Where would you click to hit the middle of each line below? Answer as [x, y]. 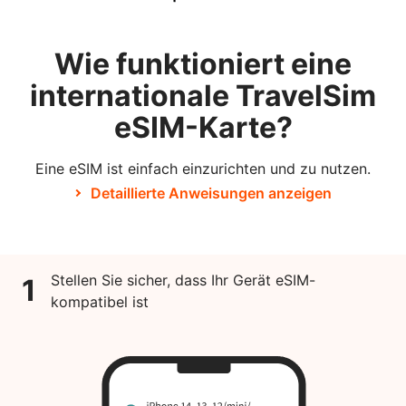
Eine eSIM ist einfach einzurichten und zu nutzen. [203, 169]
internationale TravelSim [203, 96]
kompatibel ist [100, 302]
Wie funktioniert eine [203, 64]
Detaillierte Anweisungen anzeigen [211, 193]
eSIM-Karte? [203, 127]
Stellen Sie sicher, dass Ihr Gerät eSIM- [183, 280]
